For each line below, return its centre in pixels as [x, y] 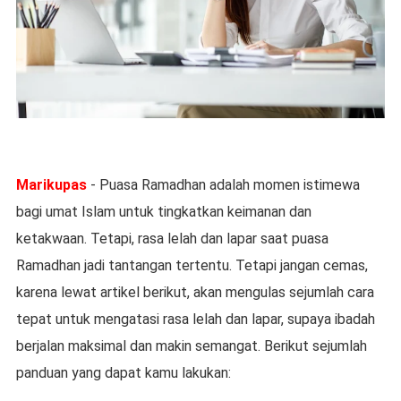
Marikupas [51, 184]
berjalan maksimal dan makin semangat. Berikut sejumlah [191, 346]
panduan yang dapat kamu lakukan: [123, 372]
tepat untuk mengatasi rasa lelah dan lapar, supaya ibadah [195, 319]
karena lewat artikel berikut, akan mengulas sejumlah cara [195, 292]
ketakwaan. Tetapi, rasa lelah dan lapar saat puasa [172, 238]
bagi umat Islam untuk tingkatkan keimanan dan [163, 211]
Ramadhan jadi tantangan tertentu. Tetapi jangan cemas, [192, 265]
